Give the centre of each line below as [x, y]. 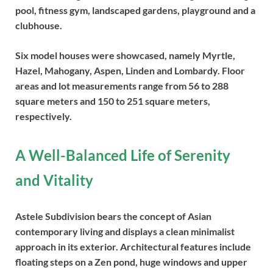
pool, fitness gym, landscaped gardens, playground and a [135, 10]
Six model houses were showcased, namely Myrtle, [125, 55]
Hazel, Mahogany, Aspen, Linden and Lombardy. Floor [130, 70]
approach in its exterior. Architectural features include [133, 247]
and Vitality [54, 180]
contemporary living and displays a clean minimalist [125, 232]
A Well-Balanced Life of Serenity [123, 155]
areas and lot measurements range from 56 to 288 [122, 85]
